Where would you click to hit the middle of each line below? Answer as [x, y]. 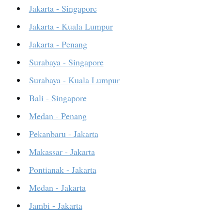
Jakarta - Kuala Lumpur [71, 26]
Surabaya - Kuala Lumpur [74, 80]
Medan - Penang [58, 116]
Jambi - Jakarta [55, 206]
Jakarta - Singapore [63, 8]
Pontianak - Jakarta [62, 170]
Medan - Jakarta [57, 188]
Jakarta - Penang [58, 44]
